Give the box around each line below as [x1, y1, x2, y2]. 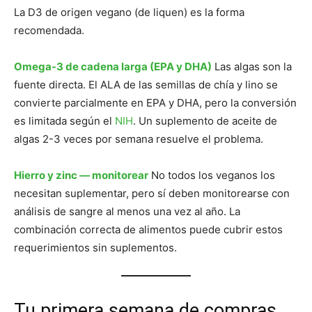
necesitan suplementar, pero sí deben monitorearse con [14, 187, 290, 201]
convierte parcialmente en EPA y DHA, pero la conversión [14, 96, 297, 110]
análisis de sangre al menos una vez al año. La [14, 205, 240, 219]
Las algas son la [212, 60, 292, 74]
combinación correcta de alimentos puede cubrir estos [14, 223, 283, 237]
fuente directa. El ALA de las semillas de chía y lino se [14, 78, 278, 92]
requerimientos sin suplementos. [14, 241, 177, 255]
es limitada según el [14, 114, 115, 128]
